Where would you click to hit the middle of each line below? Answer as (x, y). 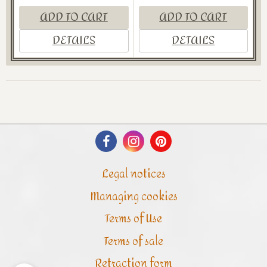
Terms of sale (133, 241)
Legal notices (133, 175)
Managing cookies (133, 197)
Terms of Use (133, 219)
